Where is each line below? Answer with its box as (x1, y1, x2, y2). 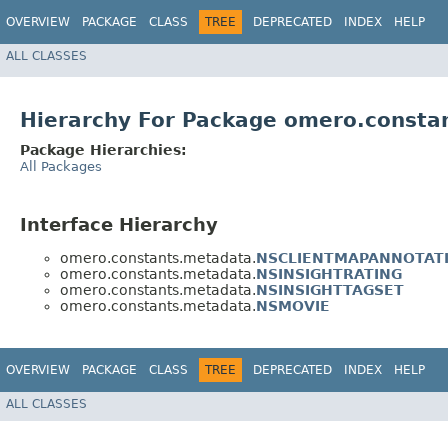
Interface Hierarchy (20, 214, 218, 236)
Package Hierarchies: (20, 142, 187, 159)
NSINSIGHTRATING (256, 265, 402, 282)
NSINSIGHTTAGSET (256, 281, 404, 298)
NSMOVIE (256, 297, 330, 314)
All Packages (20, 159, 102, 175)
